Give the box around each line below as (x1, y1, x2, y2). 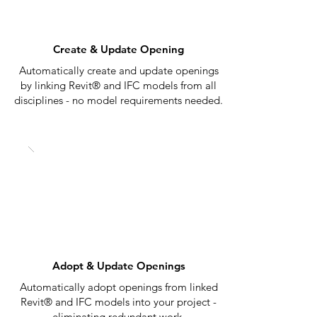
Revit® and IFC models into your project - (21, 295, 217, 309)
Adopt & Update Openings (52, 259, 185, 273)
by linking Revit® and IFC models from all (21, 79, 217, 93)
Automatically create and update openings (18, 64, 219, 78)
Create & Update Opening (53, 42, 184, 57)
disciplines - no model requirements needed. (14, 93, 223, 108)
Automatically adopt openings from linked (19, 280, 218, 294)
